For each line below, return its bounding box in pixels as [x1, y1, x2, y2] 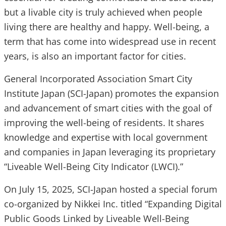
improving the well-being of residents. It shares [4, 117, 204, 129]
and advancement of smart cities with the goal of [4, 102, 212, 115]
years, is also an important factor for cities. [4, 50, 186, 63]
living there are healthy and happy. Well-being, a [4, 21, 209, 33]
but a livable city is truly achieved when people [4, 6, 202, 19]
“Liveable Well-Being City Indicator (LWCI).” [4, 160, 188, 173]
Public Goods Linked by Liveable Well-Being [4, 212, 189, 225]
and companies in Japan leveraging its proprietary [4, 146, 215, 158]
